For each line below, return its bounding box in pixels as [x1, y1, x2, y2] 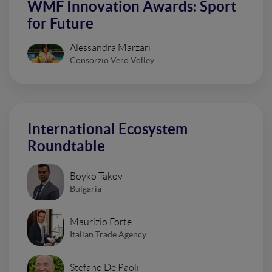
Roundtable [27, 138, 105, 154]
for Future [27, 15, 93, 32]
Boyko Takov [70, 171, 123, 182]
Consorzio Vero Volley [70, 55, 154, 65]
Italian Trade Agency [70, 229, 146, 239]
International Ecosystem [27, 121, 188, 137]
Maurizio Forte [70, 216, 132, 227]
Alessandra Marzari [70, 42, 151, 53]
